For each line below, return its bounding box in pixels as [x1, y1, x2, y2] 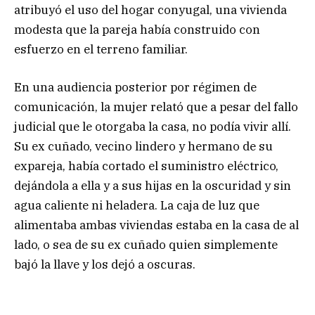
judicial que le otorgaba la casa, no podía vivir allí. [14, 119, 291, 135]
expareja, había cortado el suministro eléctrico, [14, 158, 278, 174]
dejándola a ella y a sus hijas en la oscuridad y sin [14, 178, 291, 194]
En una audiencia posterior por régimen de [14, 79, 257, 96]
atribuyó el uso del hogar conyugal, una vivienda [14, 2, 287, 18]
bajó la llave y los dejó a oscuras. [14, 257, 195, 273]
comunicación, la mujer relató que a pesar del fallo [14, 99, 298, 115]
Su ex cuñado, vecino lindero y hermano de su [14, 139, 273, 155]
